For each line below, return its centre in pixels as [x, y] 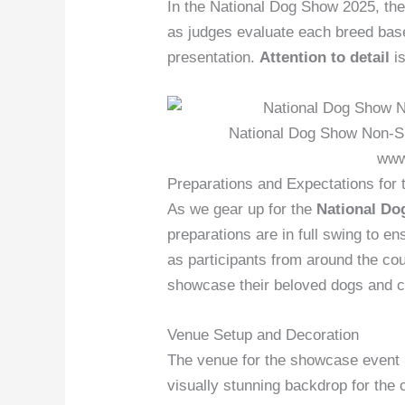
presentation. [214, 58]
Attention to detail [325, 58]
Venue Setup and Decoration [264, 334]
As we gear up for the [242, 209]
